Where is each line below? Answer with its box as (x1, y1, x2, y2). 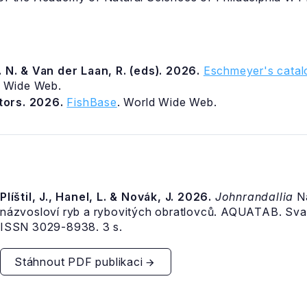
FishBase (66, 95, 117, 109)
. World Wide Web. (116, 95, 217, 109)
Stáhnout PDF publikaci (14, 254, 143, 269)
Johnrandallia (214, 189, 294, 204)
